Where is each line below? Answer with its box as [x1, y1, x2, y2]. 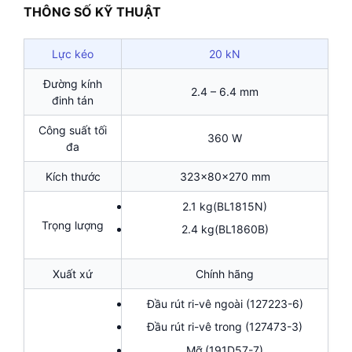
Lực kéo [52, 46, 93, 60]
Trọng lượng [42, 218, 104, 232]
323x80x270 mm [179, 169, 270, 183]
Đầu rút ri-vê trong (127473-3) [147, 320, 302, 334]
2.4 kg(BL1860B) [181, 222, 269, 236]
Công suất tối [38, 123, 107, 137]
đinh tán [52, 93, 93, 107]
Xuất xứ [53, 266, 93, 280]
